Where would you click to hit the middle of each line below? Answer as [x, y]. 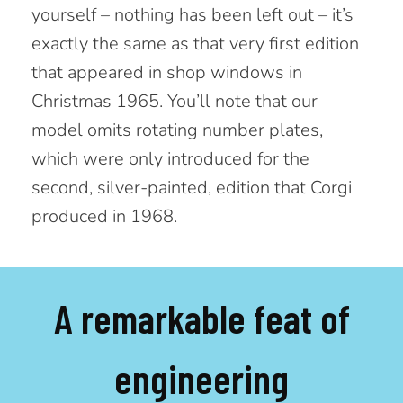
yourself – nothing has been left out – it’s [193, 15]
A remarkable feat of [201, 318]
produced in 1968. [104, 217]
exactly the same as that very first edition [195, 44]
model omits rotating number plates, [177, 130]
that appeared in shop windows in [167, 73]
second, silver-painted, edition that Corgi [192, 188]
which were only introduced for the [170, 159]
